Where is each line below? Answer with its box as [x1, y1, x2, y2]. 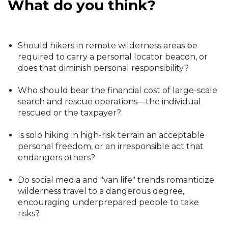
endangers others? [18, 153, 95, 163]
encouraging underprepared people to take [18, 197, 199, 208]
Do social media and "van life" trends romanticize [18, 175, 214, 185]
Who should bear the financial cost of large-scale [18, 85, 217, 96]
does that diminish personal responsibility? [18, 63, 189, 73]
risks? [18, 209, 40, 219]
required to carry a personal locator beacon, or [18, 52, 208, 62]
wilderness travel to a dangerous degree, [18, 186, 184, 196]
